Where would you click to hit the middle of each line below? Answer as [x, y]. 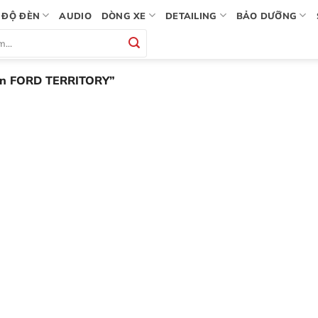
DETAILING [191, 15]
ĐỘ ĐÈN [21, 15]
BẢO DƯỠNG [267, 15]
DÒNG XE [124, 15]
